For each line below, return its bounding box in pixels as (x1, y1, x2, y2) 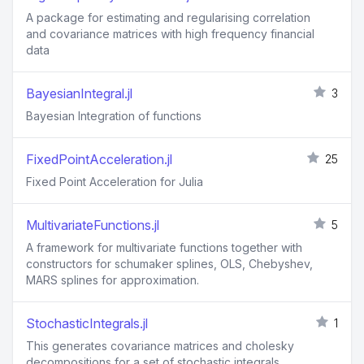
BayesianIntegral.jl (26, 85, 132, 102)
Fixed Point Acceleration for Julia (26, 175, 203, 189)
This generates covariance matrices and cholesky (26, 339, 294, 353)
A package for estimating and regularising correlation (26, 11, 310, 25)
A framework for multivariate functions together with (26, 240, 302, 255)
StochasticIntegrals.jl (26, 315, 148, 332)
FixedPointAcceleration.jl (26, 151, 172, 168)
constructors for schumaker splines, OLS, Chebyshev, (26, 257, 313, 271)
